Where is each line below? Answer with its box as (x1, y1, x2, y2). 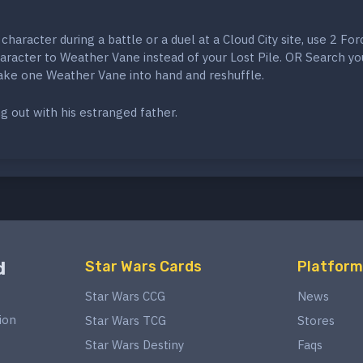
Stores (297, 313, 335, 329)
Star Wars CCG (84, 288, 165, 305)
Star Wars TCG (84, 313, 166, 329)
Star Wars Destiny (84, 337, 184, 353)
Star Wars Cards (84, 258, 202, 276)
